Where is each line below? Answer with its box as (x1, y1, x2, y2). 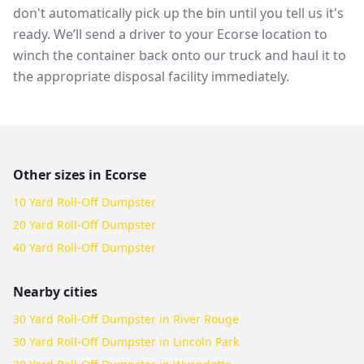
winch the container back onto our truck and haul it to (13, 46, 346, 64)
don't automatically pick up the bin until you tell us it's (13, 4, 344, 22)
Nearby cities (13, 283, 97, 301)
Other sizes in (13, 166, 105, 184)
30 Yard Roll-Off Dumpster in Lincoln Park (13, 334, 239, 349)
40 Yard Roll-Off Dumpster (13, 240, 156, 255)
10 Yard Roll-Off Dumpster (13, 194, 156, 210)
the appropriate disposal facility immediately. (13, 67, 289, 85)
